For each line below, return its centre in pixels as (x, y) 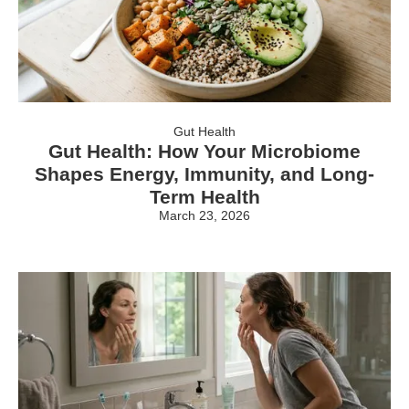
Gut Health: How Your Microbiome (204, 152)
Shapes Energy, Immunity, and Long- (204, 174)
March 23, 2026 (204, 216)
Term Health (204, 197)
